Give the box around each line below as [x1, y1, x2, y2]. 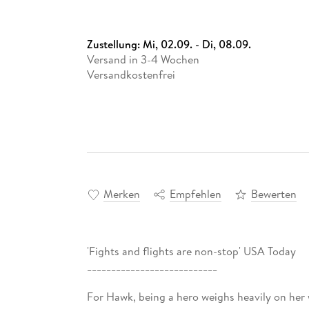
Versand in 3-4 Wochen [86, 51, 199, 67]
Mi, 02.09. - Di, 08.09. [142, 36, 251, 52]
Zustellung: [86, 36, 143, 52]
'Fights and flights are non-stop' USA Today [86, 243, 296, 259]
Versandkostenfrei [86, 66, 175, 82]
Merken [103, 186, 140, 202]
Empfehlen [169, 186, 221, 202]
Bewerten [250, 186, 297, 202]
